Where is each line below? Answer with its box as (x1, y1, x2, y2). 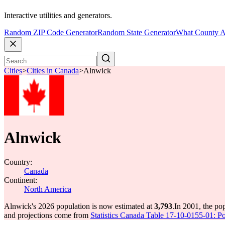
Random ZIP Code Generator (4, 28, 97, 37)
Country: (4, 158, 32, 166)
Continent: (4, 176, 37, 184)
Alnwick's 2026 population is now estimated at (4, 202, 154, 210)
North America (24, 185, 71, 193)
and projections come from (4, 211, 90, 219)
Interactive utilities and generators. (4, 11, 112, 20)
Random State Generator (97, 28, 176, 37)
